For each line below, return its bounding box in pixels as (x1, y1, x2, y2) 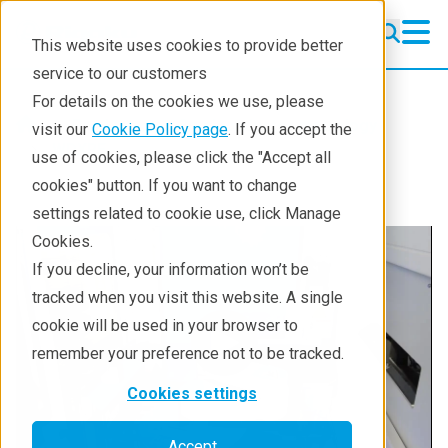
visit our (32, 120, 92, 139)
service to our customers (32, 64, 207, 83)
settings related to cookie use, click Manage (32, 204, 341, 223)
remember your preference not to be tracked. (32, 344, 344, 363)
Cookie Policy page (92, 120, 228, 139)
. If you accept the (228, 120, 352, 139)
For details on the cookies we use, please (32, 92, 324, 111)
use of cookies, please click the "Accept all (32, 148, 331, 167)
